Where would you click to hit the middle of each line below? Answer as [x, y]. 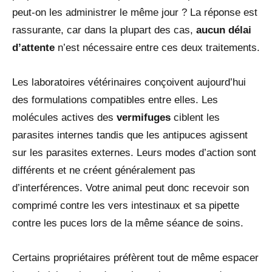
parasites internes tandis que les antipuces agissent [130, 135]
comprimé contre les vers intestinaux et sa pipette [126, 206]
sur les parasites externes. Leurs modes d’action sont [134, 153]
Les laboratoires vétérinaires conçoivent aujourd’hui [129, 83]
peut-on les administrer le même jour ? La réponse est [135, 13]
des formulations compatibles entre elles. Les [115, 100]
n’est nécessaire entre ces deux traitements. [157, 48]
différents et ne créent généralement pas [104, 171]
